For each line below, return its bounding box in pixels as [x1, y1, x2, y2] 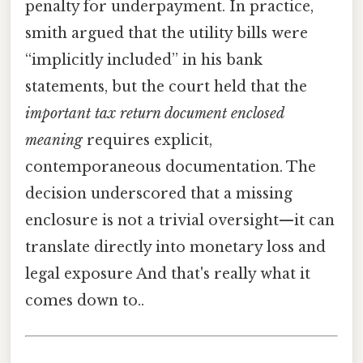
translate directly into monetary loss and [25, 238, 326, 257]
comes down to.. [25, 292, 144, 310]
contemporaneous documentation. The [25, 158, 316, 177]
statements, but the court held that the [25, 78, 307, 96]
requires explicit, [83, 131, 212, 150]
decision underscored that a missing [25, 185, 293, 203]
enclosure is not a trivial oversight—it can [25, 211, 335, 230]
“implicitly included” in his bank [25, 51, 263, 70]
